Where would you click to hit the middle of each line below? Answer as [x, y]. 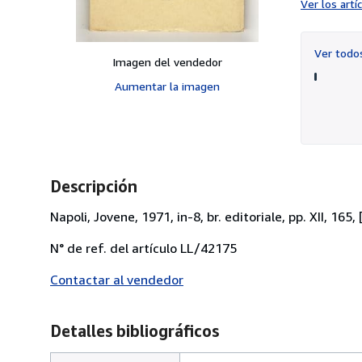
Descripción [94, 186]
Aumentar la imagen [167, 86]
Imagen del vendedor [167, 61]
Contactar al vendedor [117, 279]
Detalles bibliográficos [135, 330]
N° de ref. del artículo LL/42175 [143, 248]
